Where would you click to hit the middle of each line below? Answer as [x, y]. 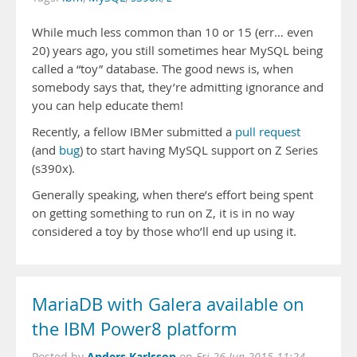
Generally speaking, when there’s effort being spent [173, 195]
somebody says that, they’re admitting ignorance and [178, 87]
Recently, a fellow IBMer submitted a [133, 132]
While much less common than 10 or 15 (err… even [173, 32]
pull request [268, 132]
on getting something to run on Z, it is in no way [163, 213]
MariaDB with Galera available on [168, 304]
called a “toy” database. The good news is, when [163, 69]
